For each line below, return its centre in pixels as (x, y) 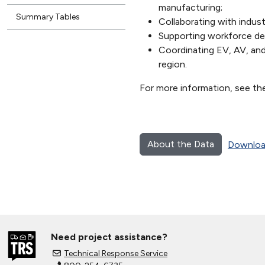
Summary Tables (48, 17)
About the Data (181, 144)
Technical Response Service (116, 253)
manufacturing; (190, 7)
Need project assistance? (109, 237)
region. (173, 64)
